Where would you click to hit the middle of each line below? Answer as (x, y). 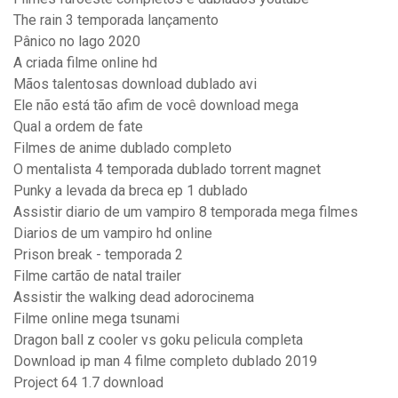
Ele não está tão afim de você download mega (156, 106)
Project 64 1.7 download (88, 383)
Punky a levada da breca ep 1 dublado (131, 191)
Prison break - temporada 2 (98, 255)
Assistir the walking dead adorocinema (134, 298)
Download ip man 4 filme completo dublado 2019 (165, 362)
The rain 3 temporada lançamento (116, 20)
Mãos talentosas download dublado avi (135, 84)
